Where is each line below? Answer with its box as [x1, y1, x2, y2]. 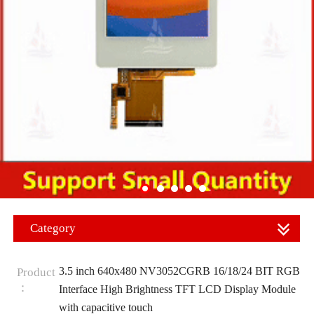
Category [30, 221, 76, 235]
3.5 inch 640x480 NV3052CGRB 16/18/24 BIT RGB [58, 264, 300, 277]
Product [16, 265, 55, 279]
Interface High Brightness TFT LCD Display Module [58, 282, 296, 295]
